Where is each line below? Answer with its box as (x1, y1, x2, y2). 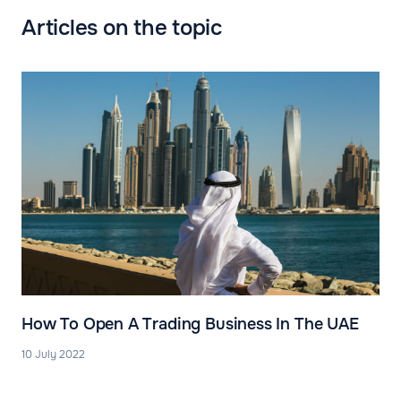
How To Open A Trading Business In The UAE (21, 313, 359, 334)
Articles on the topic (21, 14, 222, 42)
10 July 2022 (21, 346, 85, 362)
